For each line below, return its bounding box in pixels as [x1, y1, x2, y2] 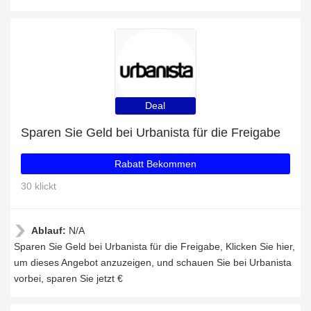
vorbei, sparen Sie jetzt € [14, 273, 123, 284]
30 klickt [21, 180, 56, 192]
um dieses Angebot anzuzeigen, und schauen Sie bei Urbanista [14, 257, 292, 268]
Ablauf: [31, 225, 69, 236]
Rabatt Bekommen [115, 158, 196, 169]
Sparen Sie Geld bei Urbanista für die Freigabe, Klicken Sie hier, [14, 241, 295, 252]
